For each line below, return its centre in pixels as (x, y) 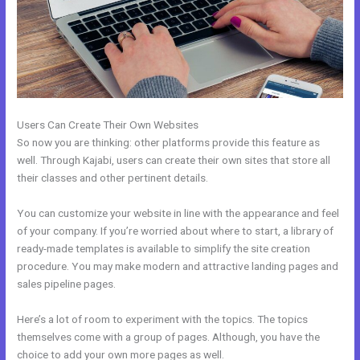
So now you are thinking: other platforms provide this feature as (169, 142)
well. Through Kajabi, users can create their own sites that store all (174, 160)
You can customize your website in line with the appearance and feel (178, 213)
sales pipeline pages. (67, 283)
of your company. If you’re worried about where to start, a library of (176, 230)
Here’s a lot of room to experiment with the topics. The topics (163, 319)
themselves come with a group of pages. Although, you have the (169, 336)
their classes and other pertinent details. (113, 178)
